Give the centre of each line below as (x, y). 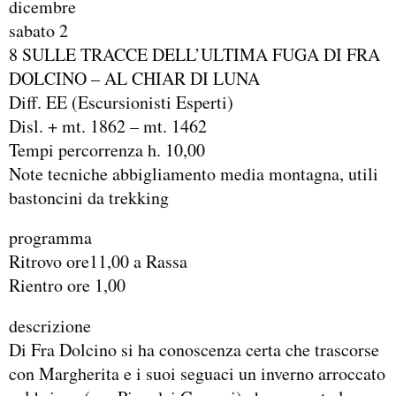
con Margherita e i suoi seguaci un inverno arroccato (197, 374)
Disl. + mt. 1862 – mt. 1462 (108, 126)
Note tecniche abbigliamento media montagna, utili (194, 173)
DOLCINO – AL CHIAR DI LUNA (134, 78)
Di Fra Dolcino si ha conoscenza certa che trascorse (194, 350)
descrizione (50, 326)
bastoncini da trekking (89, 197)
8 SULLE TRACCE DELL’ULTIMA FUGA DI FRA (194, 54)
